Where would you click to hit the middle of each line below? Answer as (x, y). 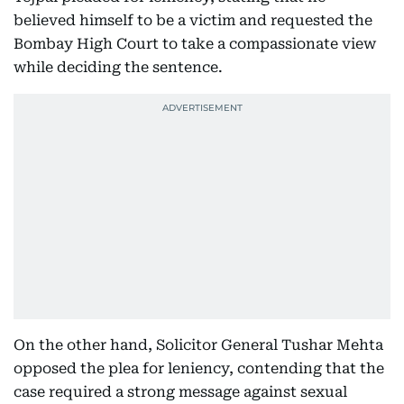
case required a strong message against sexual (180, 392)
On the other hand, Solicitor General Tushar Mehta (198, 345)
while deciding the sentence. (118, 67)
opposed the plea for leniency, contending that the (199, 368)
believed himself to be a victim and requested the (193, 20)
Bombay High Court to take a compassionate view (195, 44)
